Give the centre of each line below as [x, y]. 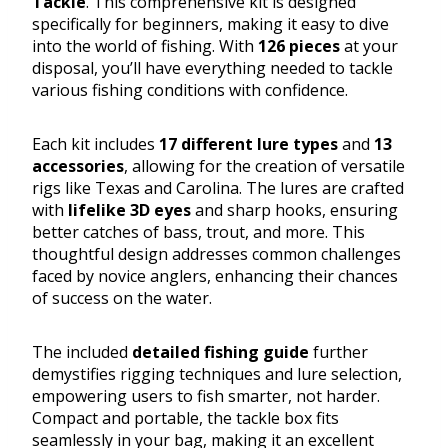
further [338, 352]
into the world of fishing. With [145, 46]
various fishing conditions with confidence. [190, 90]
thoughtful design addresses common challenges [216, 254]
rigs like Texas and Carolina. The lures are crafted [218, 188]
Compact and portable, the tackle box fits [185, 418]
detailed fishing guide [220, 352]
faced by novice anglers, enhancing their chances [215, 276]
